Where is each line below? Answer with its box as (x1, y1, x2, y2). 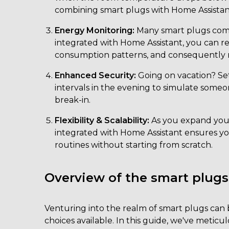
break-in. (55, 95, 91, 105)
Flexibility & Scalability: (55, 116, 150, 125)
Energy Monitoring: (55, 26, 135, 35)
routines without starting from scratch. (55, 140, 213, 150)
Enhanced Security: (55, 71, 136, 80)
